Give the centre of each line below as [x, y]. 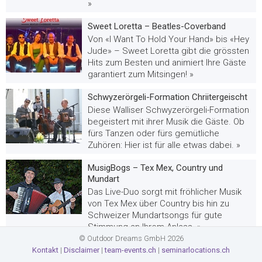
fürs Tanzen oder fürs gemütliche [154, 133]
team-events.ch [130, 250]
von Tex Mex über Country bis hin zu [158, 203]
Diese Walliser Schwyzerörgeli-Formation [168, 110]
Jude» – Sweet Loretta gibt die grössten [168, 51]
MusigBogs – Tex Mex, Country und [155, 168]
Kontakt [45, 250]
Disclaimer [82, 250]
